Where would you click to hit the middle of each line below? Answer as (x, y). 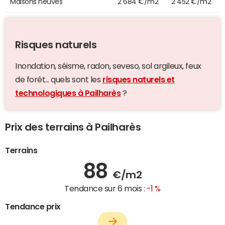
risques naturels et (139, 79)
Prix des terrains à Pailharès (73, 127)
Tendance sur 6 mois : (105, 188)
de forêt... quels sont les (59, 79)
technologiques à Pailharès (68, 93)
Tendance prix (33, 206)
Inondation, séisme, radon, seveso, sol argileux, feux (108, 66)
